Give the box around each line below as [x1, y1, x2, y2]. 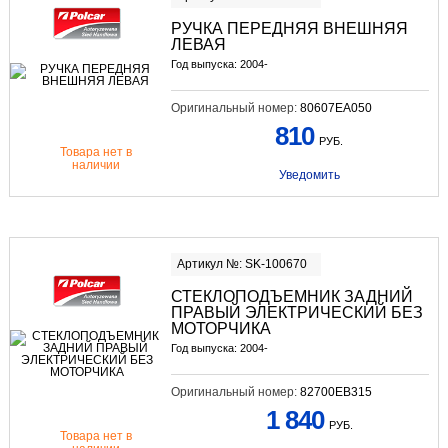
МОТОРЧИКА [170, 319, 271, 337]
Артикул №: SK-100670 [176, 256, 307, 271]
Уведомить [278, 168, 340, 183]
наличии [72, 158, 121, 173]
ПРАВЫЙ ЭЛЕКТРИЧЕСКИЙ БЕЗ [170, 303, 423, 321]
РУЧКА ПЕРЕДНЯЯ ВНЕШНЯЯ [170, 20, 408, 38]
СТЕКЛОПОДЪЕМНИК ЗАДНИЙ [170, 287, 413, 305]
